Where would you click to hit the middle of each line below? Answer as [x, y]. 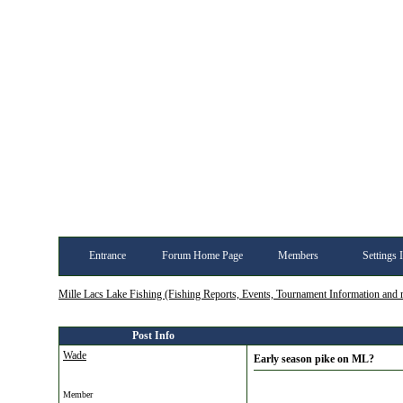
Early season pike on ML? [314, 359]
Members [298, 255]
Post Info [153, 336]
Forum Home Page [202, 255]
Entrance [107, 255]
